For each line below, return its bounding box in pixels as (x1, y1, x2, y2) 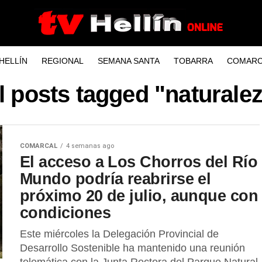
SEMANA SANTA (97, 56, 160, 65)
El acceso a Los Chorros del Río (20, 153, 258, 171)
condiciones (20, 204, 111, 222)
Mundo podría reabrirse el (20, 170, 211, 188)
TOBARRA (173, 56, 213, 65)
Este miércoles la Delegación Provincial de (20, 228, 219, 240)
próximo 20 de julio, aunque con (20, 187, 258, 205)
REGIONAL (41, 56, 84, 65)
